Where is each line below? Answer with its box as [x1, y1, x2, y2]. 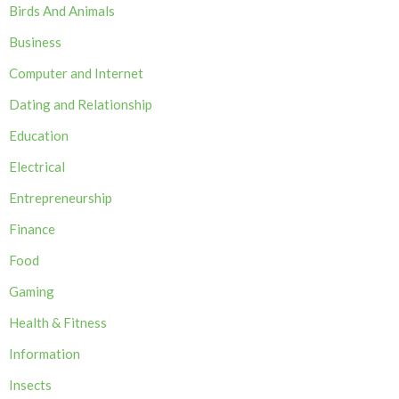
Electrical [9, 159, 65, 175]
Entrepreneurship [9, 190, 112, 207]
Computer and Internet [9, 65, 143, 82]
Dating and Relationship [9, 96, 152, 113]
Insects [9, 377, 52, 394]
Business [9, 34, 61, 51]
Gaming [9, 283, 54, 300]
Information [9, 346, 80, 362]
